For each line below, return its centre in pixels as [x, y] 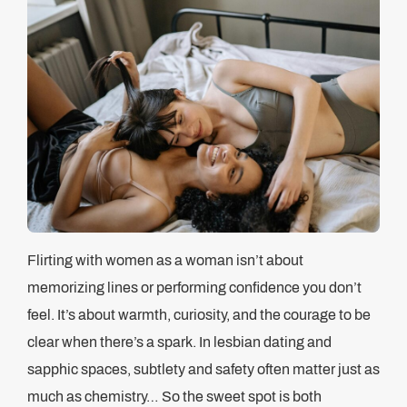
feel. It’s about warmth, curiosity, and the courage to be [199, 315]
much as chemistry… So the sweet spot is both [174, 397]
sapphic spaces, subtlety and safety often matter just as [203, 369]
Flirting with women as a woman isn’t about [165, 260]
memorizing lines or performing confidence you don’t [194, 288]
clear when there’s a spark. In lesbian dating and [179, 342]
